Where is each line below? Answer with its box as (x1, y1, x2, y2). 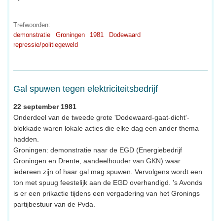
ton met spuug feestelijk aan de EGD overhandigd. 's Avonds (13, 179, 202, 186)
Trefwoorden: (13, 21, 50, 29)
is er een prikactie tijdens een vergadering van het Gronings (13, 189, 200, 197)
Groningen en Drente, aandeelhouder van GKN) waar (13, 157, 181, 165)
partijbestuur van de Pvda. (13, 200, 95, 208)
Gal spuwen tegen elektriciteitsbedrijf (13, 84, 158, 94)
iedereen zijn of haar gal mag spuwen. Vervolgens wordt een (13, 168, 202, 176)
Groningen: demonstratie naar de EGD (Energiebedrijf (13, 146, 182, 154)
